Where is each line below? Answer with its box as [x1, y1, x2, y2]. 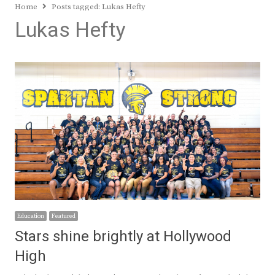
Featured [52, 212, 76, 220]
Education [17, 212, 44, 220]
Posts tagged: [52, 2, 102, 12]
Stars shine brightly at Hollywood [15, 226, 231, 248]
